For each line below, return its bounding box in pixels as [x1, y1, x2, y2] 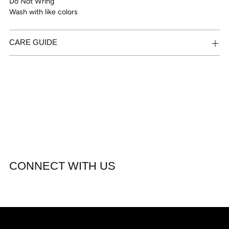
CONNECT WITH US [9, 159, 116, 172]
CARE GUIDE [9, 38, 57, 47]
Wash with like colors [9, 7, 78, 16]
